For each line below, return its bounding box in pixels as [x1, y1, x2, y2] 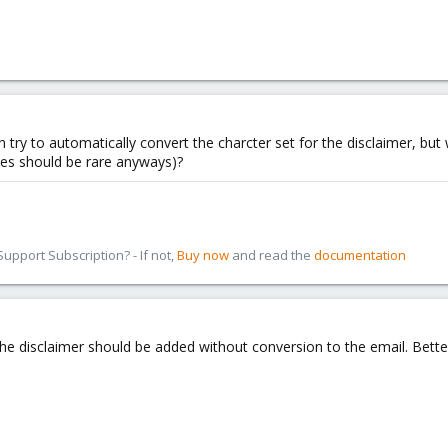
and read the [229, 246, 314, 264]
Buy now [177, 246, 229, 264]
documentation [314, 246, 406, 264]
